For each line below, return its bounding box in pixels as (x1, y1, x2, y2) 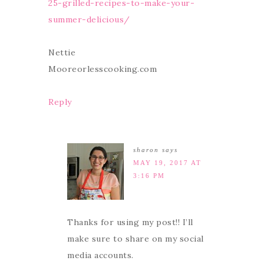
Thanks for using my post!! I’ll (67, 216, 193, 227)
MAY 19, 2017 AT (133, 159, 202, 166)
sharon (133, 146, 159, 153)
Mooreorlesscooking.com (48, 63, 157, 74)
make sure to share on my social (67, 233, 204, 244)
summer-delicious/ (48, 14, 130, 25)
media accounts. (67, 249, 134, 260)
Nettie (48, 47, 75, 58)
